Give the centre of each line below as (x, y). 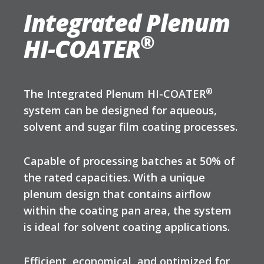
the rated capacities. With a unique (114, 178)
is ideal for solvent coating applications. (127, 227)
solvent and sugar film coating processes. (131, 127)
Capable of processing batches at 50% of (129, 161)
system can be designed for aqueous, (120, 110)
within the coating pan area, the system (128, 211)
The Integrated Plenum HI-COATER (115, 94)
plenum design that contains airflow (117, 194)
